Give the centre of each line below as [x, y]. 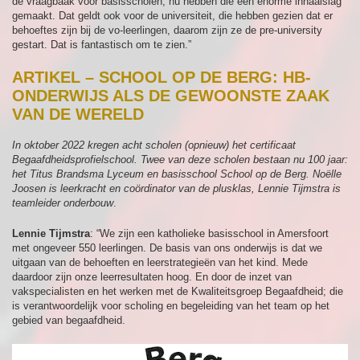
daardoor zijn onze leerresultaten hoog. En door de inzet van [152, 277]
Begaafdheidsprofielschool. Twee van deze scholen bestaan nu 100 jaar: [180, 160]
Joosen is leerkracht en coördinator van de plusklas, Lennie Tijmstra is [176, 188]
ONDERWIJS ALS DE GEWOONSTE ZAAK [171, 96]
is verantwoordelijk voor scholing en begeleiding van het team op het [171, 306]
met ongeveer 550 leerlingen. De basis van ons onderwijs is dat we [167, 248]
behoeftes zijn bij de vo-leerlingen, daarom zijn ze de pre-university [167, 30]
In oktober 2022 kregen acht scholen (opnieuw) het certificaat [154, 145]
